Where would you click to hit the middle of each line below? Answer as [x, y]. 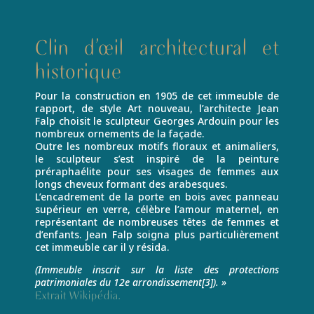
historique [78, 70]
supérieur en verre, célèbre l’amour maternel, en [157, 209]
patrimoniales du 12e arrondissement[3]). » [131, 282]
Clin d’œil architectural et [157, 47]
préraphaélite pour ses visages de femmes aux [157, 171]
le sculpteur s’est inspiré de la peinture [157, 158]
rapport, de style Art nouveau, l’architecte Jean [157, 108]
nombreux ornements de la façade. [120, 133]
